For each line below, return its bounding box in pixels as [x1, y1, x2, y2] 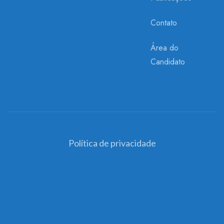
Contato [150, 17, 177, 28]
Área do [150, 42, 179, 53]
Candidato [150, 56, 185, 67]
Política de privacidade [68, 137, 156, 149]
